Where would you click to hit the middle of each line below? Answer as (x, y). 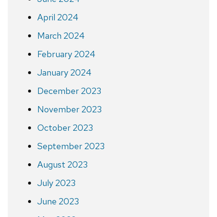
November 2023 (69, 109)
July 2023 (56, 183)
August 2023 (62, 164)
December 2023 (69, 91)
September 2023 (71, 146)
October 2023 (65, 127)
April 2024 (58, 17)
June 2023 (58, 201)
